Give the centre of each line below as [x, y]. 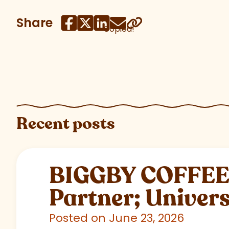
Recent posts [66, 124]
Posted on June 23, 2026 [117, 218]
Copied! [119, 29]
